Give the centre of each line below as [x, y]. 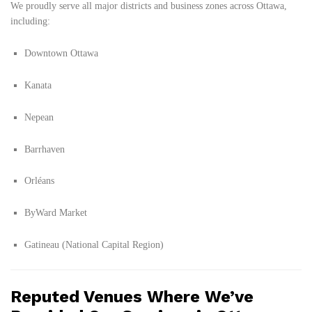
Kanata [38, 85]
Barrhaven [45, 149]
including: [30, 22]
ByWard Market [56, 213]
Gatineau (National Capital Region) [94, 244]
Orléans [39, 181]
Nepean [39, 117]
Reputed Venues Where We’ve [132, 296]
